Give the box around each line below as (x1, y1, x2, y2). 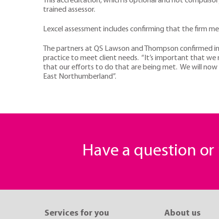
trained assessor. (43, 6, 95, 14)
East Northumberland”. (43, 72, 116, 81)
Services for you (44, 208, 109, 218)
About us (164, 208, 200, 218)
